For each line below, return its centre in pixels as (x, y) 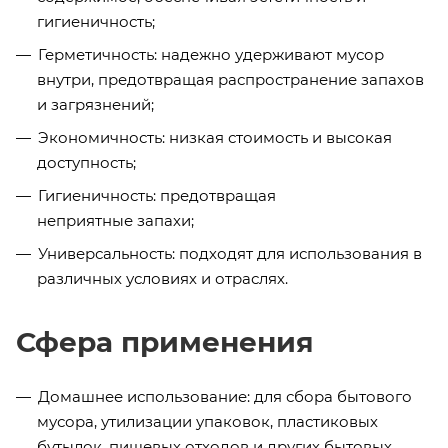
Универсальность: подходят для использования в (230, 253)
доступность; (86, 162)
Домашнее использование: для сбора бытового (225, 396)
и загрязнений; (95, 104)
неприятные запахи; (115, 220)
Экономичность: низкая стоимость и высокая (215, 137)
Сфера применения (165, 342)
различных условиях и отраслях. (162, 278)
